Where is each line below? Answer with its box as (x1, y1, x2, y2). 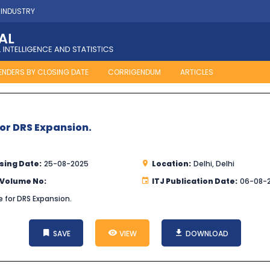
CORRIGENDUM (108, 67, 161, 78)
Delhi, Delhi (193, 159, 234, 169)
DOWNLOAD (184, 228, 228, 239)
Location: (152, 159, 191, 169)
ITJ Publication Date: (152, 176, 237, 187)
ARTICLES (180, 67, 213, 78)
